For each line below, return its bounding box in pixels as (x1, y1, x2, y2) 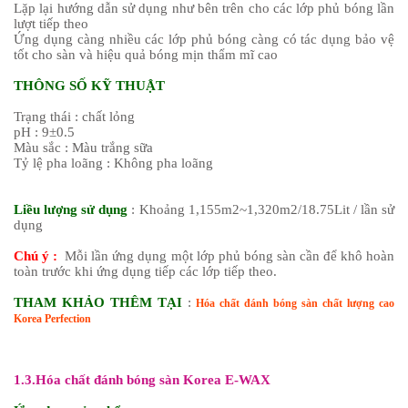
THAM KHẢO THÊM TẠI (14, 294, 182, 310)
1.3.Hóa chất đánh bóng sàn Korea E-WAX (14, 372, 270, 387)
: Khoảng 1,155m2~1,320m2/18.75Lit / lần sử (131, 201, 395, 217)
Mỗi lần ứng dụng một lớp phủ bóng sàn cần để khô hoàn (57, 248, 394, 263)
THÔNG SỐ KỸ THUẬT (14, 77, 165, 93)
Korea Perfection (14, 311, 91, 325)
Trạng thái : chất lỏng (14, 108, 135, 124)
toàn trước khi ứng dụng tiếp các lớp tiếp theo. (14, 263, 277, 279)
